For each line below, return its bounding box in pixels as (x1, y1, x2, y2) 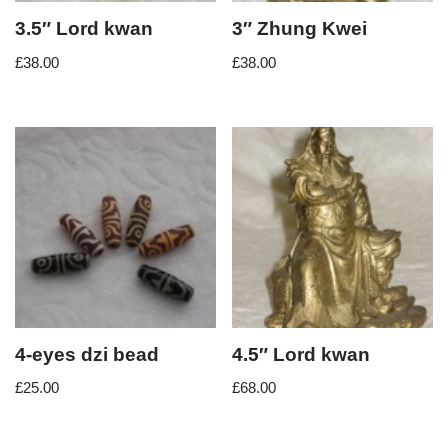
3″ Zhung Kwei (232, 18, 368, 40)
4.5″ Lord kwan (232, 343, 371, 365)
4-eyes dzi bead (15, 343, 159, 365)
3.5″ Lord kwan (15, 18, 153, 40)
